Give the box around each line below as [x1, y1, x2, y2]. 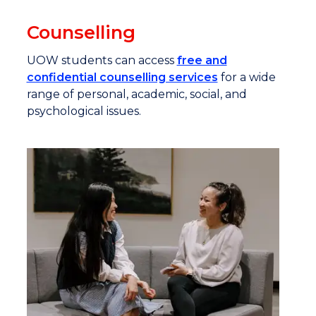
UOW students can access [26, 54, 177, 68]
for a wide [217, 71, 276, 85]
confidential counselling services [26, 71, 218, 85]
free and [176, 54, 227, 68]
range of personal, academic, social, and [26, 87, 247, 102]
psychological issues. [26, 104, 141, 119]
